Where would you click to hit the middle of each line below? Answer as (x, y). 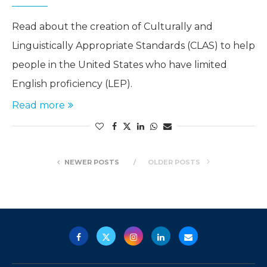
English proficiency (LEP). (72, 83)
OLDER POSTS (175, 162)
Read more (38, 105)
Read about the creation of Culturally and (112, 26)
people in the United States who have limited (119, 64)
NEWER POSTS (92, 162)
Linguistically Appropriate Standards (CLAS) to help (133, 45)
